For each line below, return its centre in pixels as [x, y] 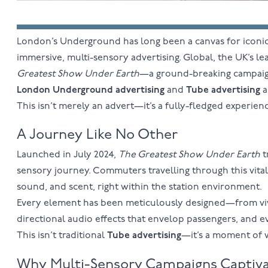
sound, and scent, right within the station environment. [139, 188]
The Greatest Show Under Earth [189, 155]
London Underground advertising [90, 90]
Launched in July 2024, [67, 155]
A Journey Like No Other [97, 135]
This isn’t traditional [62, 236]
